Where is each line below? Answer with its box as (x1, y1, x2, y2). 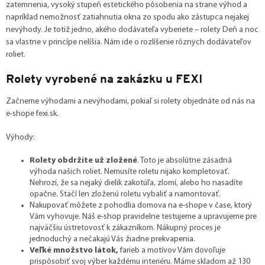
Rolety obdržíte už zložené (30, 156, 137, 165)
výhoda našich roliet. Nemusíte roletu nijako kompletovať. (30, 167, 230, 176)
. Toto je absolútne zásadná (137, 156, 232, 165)
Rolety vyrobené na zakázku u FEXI (6, 71, 203, 87)
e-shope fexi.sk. (6, 109, 59, 118)
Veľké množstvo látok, (30, 245, 118, 255)
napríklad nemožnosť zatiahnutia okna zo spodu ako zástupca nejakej (6, 13, 249, 22)
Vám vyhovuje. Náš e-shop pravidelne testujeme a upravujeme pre (30, 212, 257, 221)
